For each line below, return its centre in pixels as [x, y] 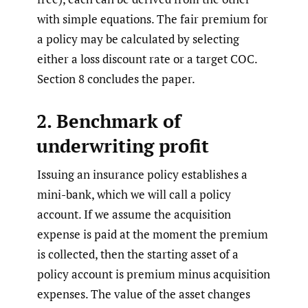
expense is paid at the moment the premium [153, 234]
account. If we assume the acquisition [134, 214]
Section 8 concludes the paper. [116, 79]
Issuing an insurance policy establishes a [142, 175]
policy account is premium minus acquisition [154, 274]
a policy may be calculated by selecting [138, 39]
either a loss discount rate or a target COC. [147, 59]
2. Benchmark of [108, 121]
